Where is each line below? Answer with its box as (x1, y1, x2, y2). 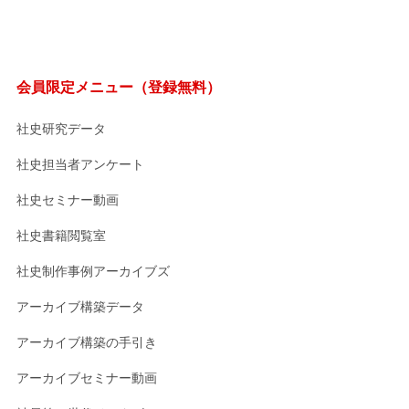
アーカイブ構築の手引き (16, 334, 157, 350)
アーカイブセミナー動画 (16, 370, 157, 385)
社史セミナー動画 (16, 192, 119, 207)
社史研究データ (16, 121, 106, 136)
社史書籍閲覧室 (16, 227, 106, 243)
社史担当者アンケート (16, 156, 144, 172)
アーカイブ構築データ (16, 299, 144, 314)
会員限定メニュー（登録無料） (16, 79, 221, 95)
